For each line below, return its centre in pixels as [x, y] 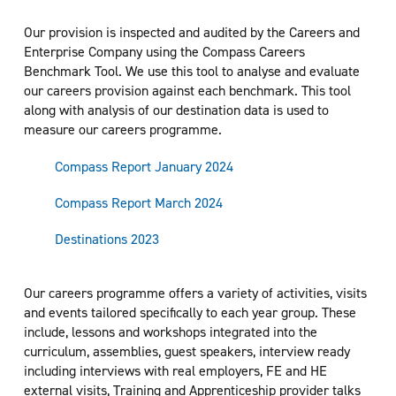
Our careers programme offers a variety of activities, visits [195, 293]
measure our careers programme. [122, 129]
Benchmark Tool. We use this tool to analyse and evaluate [191, 71]
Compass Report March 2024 [138, 202]
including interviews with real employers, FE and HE [175, 370]
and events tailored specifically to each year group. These [190, 312]
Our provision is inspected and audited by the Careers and [191, 32]
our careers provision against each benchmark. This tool [187, 90]
